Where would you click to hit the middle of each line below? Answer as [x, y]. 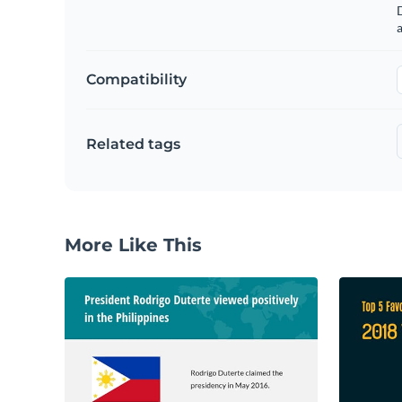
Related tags [133, 144]
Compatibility [136, 79]
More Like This [133, 245]
